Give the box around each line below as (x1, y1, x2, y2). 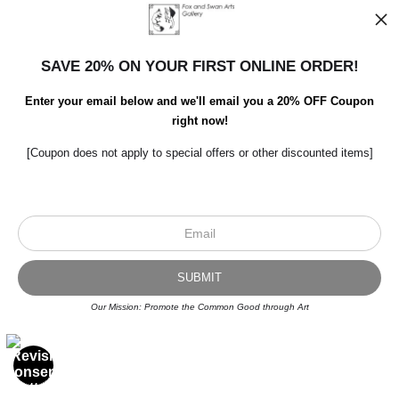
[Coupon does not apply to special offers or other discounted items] (26, 147, 373, 159)
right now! (171, 115, 228, 127)
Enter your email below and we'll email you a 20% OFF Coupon (25, 95, 374, 108)
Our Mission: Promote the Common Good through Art (90, 302, 309, 312)
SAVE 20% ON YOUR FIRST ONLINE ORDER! (40, 58, 359, 75)
